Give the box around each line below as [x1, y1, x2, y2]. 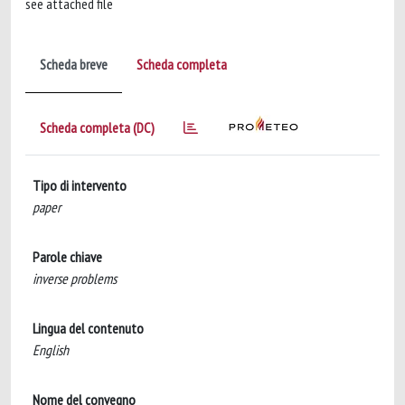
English [33, 341, 69, 359]
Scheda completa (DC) [40, 118, 155, 137]
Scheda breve [40, 55, 108, 73]
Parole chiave [33, 248, 102, 266]
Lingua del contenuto [33, 319, 144, 337]
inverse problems [33, 269, 117, 287]
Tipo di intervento [33, 176, 127, 194]
